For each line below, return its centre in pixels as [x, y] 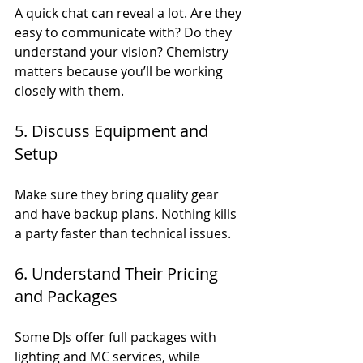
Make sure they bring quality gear [118, 194]
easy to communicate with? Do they [125, 32]
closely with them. [69, 90]
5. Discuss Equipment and [113, 130]
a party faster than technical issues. [123, 233]
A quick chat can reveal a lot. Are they [130, 13]
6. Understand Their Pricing [118, 273]
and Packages [66, 296]
